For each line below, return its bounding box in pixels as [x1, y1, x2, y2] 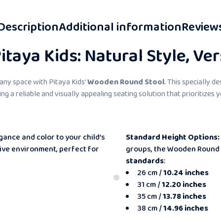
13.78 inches [163, 190, 206, 203]
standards [126, 154, 164, 167]
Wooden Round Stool [87, 75, 164, 88]
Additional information [58, 17, 182, 37]
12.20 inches [162, 178, 206, 191]
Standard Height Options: [126, 131, 220, 144]
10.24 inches [163, 166, 209, 179]
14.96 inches [163, 202, 208, 215]
